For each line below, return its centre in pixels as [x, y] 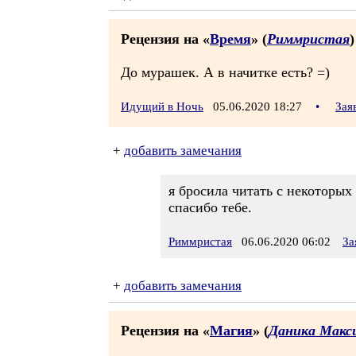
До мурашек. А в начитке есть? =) [225, 72]
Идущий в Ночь [162, 106]
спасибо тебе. [210, 207]
